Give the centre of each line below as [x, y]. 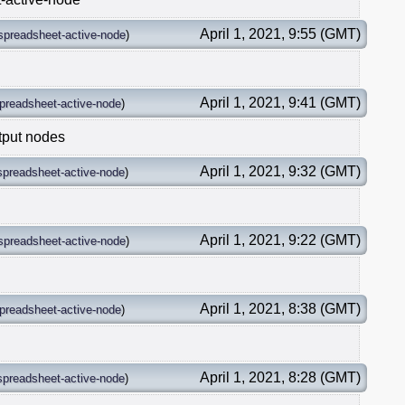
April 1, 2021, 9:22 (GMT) [280, 240]
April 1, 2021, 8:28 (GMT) [280, 377]
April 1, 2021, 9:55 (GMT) [280, 33]
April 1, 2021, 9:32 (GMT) [280, 171]
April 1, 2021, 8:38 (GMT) [280, 308]
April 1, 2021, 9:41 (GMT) [280, 102]
